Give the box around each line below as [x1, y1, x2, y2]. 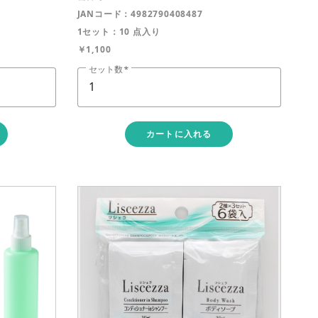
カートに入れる [146, 128, 212, 141]
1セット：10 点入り [77, 25, 160, 38]
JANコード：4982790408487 [77, 7, 203, 20]
